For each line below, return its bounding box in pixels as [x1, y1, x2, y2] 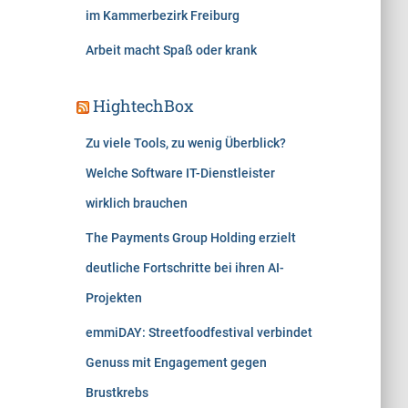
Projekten [85, 291, 142, 305]
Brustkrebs [85, 385, 148, 400]
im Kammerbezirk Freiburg [85, 8, 240, 23]
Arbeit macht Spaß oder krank [85, 43, 257, 57]
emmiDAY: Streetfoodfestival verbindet [85, 325, 312, 340]
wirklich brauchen [85, 196, 188, 210]
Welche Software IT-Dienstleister [85, 166, 275, 180]
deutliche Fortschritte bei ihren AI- [85, 260, 284, 275]
